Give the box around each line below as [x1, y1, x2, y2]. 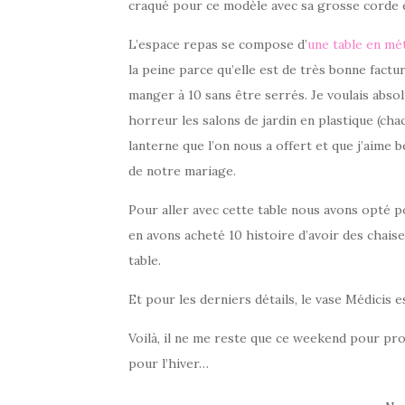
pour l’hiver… [128, 355, 209, 372]
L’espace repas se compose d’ [128, 36, 307, 52]
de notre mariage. [128, 163, 236, 179]
